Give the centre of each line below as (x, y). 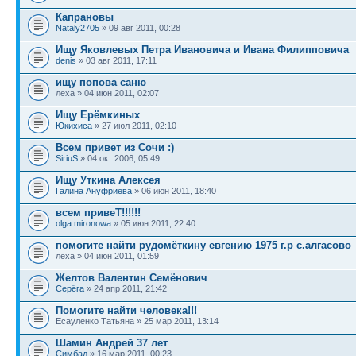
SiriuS (67, 158)
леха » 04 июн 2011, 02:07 (107, 93)
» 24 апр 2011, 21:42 (126, 288)
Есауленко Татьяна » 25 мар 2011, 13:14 (137, 321)
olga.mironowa (83, 223)
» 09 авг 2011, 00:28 (140, 28)
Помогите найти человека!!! (126, 310)
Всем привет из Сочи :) (115, 147)
